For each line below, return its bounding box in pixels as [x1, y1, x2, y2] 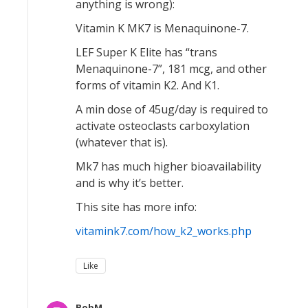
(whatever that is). [76, 135, 168, 150]
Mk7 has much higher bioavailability [76, 159, 261, 174]
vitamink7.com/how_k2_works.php [76, 223, 252, 239]
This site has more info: [76, 199, 197, 214]
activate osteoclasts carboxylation [76, 118, 250, 133]
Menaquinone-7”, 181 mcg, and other [76, 61, 267, 76]
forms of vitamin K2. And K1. [76, 78, 219, 93]
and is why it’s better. [76, 175, 184, 190]
